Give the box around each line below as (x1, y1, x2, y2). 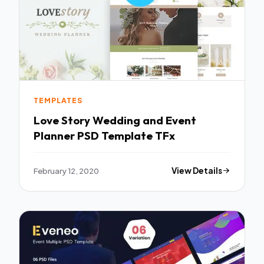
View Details (171, 166, 223, 176)
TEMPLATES (34, 96, 82, 105)
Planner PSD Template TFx (34, 128, 175, 143)
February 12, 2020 (34, 166, 99, 176)
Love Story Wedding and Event (34, 113, 93, 127)
